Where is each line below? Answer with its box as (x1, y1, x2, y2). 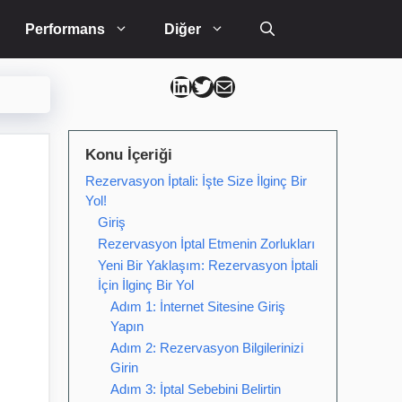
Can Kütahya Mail (213, 73, 251, 98)
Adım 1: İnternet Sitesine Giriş (110, 299, 285, 314)
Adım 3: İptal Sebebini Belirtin (110, 381, 281, 397)
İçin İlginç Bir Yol (98, 277, 194, 293)
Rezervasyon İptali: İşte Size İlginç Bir (85, 173, 307, 188)
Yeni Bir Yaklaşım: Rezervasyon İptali (98, 258, 318, 273)
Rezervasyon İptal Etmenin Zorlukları (98, 236, 315, 251)
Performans (25, 22, 105, 37)
